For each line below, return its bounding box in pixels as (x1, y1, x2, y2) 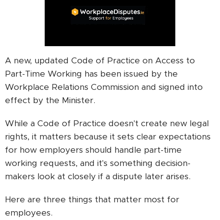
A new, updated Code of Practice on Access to (5, 55, 195, 66)
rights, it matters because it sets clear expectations (5, 131, 211, 142)
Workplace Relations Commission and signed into (5, 82, 203, 93)
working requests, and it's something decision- (5, 158, 191, 169)
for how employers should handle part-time (5, 144, 182, 156)
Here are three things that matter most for (5, 194, 179, 205)
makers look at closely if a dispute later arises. (5, 171, 191, 182)
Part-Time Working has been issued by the (5, 68, 178, 80)
